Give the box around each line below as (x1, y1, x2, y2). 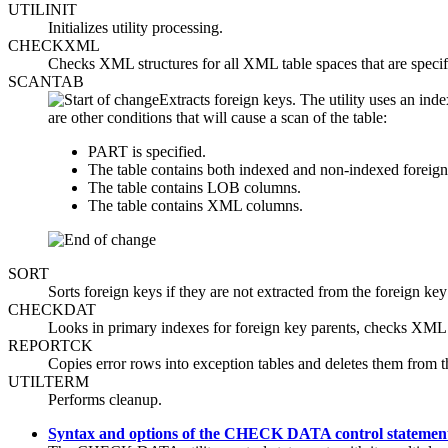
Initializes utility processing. (48, 19, 223, 37)
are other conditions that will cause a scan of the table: (48, 109, 387, 127)
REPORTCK (8, 337, 93, 355)
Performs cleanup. (48, 391, 162, 409)
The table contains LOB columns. (88, 179, 301, 197)
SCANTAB (8, 73, 84, 91)
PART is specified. (88, 143, 206, 161)
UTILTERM (8, 373, 89, 391)
